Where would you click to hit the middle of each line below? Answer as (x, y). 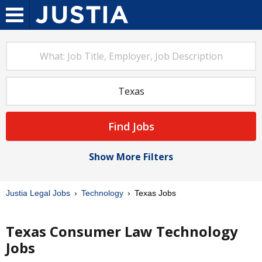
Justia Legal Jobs (38, 193)
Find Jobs (131, 126)
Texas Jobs (154, 193)
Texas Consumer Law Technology (122, 231)
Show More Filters (131, 157)
